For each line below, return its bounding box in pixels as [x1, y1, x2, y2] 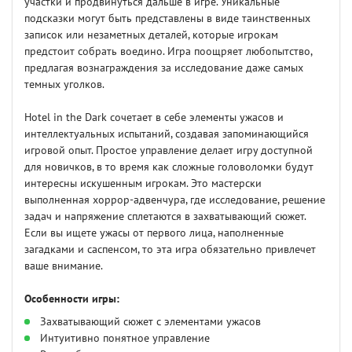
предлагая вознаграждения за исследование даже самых [24, 61, 303, 75]
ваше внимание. [24, 259, 103, 273]
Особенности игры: [24, 292, 119, 306]
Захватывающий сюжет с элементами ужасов [40, 315, 261, 329]
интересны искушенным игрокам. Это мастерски [24, 177, 262, 191]
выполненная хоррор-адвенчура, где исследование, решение [24, 193, 325, 207]
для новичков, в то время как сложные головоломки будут [24, 160, 313, 174]
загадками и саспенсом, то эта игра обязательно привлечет [24, 243, 316, 257]
